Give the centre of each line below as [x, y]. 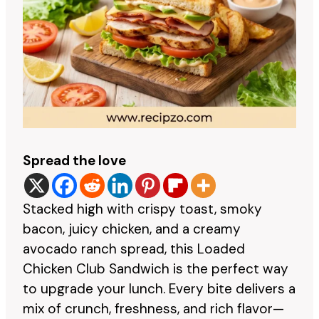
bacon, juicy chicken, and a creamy [132, 229]
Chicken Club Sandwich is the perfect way [156, 268]
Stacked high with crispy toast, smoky [142, 209]
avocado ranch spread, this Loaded [134, 249]
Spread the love [74, 160]
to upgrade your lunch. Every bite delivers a [159, 288]
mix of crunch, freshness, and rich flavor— [153, 308]
